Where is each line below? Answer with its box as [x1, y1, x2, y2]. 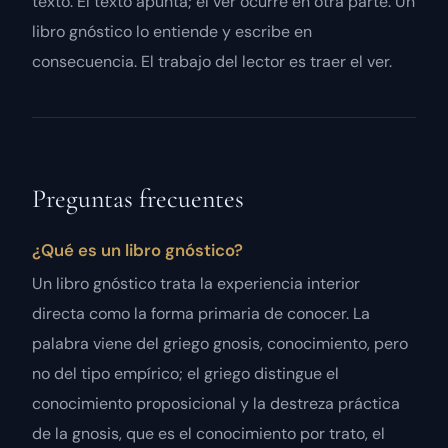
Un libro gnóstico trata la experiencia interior [32, 272, 360, 294]
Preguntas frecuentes [32, 183, 244, 215]
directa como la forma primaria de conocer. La [32, 302, 370, 324]
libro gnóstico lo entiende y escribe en [32, 21, 312, 43]
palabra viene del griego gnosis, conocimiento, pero [32, 332, 408, 354]
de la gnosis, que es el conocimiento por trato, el [32, 422, 385, 444]
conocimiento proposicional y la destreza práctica [32, 392, 400, 414]
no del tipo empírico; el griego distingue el [32, 362, 339, 384]
